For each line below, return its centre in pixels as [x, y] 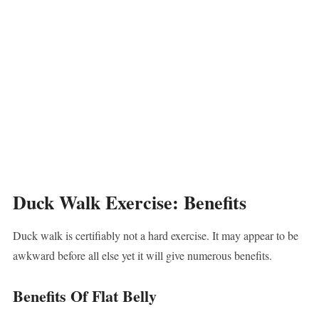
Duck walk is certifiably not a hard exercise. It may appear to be [155, 236]
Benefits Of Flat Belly [84, 296]
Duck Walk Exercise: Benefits [129, 203]
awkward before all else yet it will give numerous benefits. [142, 256]
